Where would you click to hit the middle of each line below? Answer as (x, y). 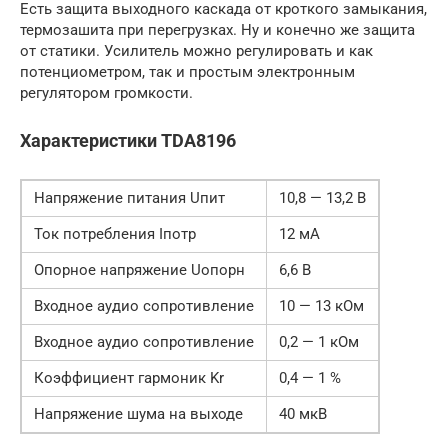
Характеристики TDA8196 (128, 141)
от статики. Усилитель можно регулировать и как (196, 51)
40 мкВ (303, 414)
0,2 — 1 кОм (319, 342)
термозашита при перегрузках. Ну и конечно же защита (217, 30)
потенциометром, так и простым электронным (187, 72)
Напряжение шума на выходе (138, 414)
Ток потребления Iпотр (115, 234)
